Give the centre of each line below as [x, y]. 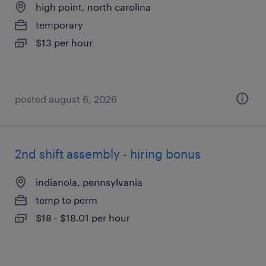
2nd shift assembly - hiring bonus [108, 154]
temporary [59, 25]
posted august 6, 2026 [66, 99]
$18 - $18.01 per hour [83, 218]
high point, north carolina [93, 7]
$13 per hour [64, 42]
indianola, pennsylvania [89, 182]
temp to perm [66, 200]
